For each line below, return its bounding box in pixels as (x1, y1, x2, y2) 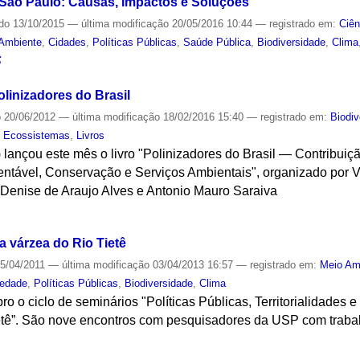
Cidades (48, 35, 87, 48)
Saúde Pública (183, 35, 252, 48)
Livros (76, 129, 105, 141)
